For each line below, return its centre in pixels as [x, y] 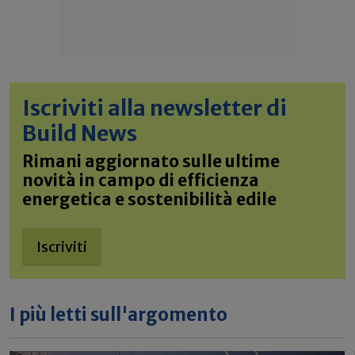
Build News [80, 133]
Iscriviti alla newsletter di [155, 107]
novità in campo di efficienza [141, 180]
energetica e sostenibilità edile [149, 199]
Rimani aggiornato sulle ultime [151, 161]
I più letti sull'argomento [118, 314]
